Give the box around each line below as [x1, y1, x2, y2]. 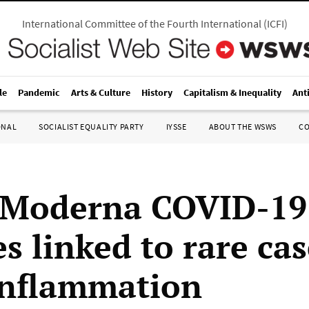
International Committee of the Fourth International [21, 17, 261, 30]
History [141, 86, 172, 99]
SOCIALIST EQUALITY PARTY [39, 121, 144, 132]
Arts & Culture [71, 86, 130, 99]
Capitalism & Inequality [183, 86, 281, 99]
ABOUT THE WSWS [208, 121, 277, 132]
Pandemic [18, 86, 60, 99]
